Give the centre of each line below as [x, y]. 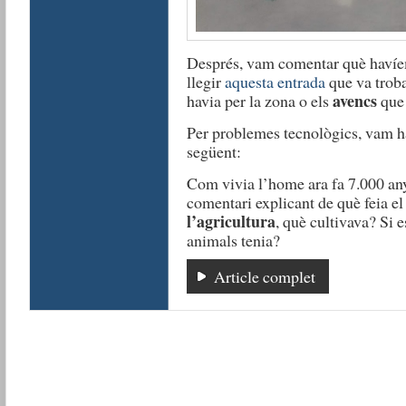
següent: [213, 151]
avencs [354, 101]
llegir [205, 82]
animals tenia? [233, 240]
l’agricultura [231, 221]
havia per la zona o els [259, 101]
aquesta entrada [275, 82]
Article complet [264, 276]
